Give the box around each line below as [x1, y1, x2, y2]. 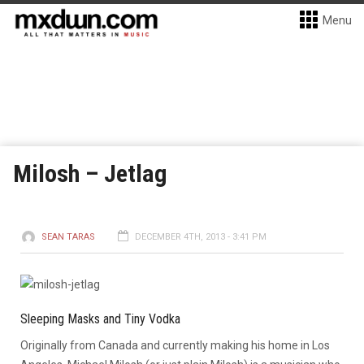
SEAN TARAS [41, 232, 95, 242]
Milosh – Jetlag [13, 159, 167, 188]
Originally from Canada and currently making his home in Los [20, 339, 330, 352]
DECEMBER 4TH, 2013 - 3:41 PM [135, 232, 266, 242]
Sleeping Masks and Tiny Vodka [20, 311, 180, 327]
